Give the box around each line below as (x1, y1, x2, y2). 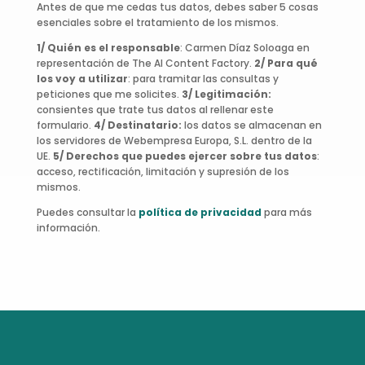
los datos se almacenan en (181, 118, 322, 133)
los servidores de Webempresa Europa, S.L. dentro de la (36, 134, 312, 148)
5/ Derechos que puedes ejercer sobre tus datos (52, 149, 317, 164)
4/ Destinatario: (93, 118, 182, 133)
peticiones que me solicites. (36, 87, 182, 102)
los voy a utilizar (36, 72, 128, 86)
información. (36, 221, 100, 235)
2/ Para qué (253, 56, 318, 71)
